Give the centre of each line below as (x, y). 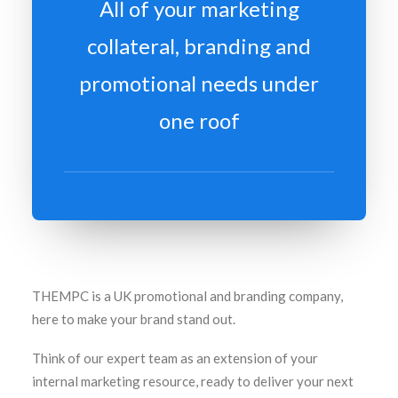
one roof (199, 120)
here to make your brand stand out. (134, 319)
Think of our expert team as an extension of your (175, 358)
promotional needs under (199, 83)
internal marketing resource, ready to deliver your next (193, 381)
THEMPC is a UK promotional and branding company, (187, 296)
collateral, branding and (199, 46)
